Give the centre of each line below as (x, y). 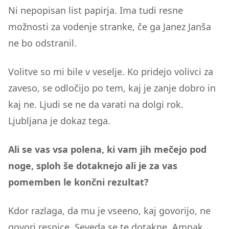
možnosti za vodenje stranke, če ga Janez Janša (110, 27)
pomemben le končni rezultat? (78, 182)
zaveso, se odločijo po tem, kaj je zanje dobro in (112, 88)
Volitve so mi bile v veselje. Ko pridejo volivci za (111, 72)
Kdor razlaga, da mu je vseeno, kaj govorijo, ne (109, 211)
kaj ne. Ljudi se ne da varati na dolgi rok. (96, 104)
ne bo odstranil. (42, 43)
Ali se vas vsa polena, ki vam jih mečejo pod (107, 149)
